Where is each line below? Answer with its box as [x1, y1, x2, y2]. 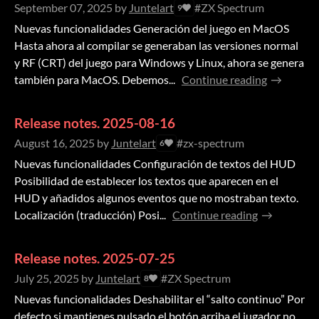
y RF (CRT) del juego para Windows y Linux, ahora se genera [14, 56, 304, 70]
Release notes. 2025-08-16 [14, 115, 175, 132]
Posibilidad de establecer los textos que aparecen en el [14, 174, 278, 188]
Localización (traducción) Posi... [14, 208, 166, 222]
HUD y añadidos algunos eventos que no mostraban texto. [14, 191, 298, 205]
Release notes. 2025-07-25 [14, 250, 175, 267]
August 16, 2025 [14, 136, 95, 150]
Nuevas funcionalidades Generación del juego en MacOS [14, 21, 289, 36]
